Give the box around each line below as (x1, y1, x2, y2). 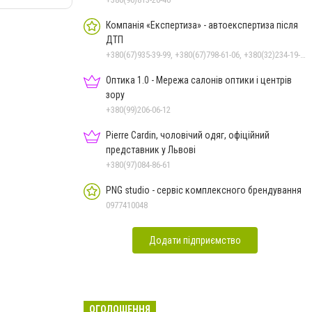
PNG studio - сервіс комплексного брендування (106, 184, 302, 196)
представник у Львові (162, 143, 196, 155)
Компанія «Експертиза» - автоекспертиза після (106, 19, 298, 31)
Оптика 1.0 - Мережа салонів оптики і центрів (106, 74, 292, 86)
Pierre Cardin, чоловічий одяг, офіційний (106, 129, 270, 141)
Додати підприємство (149, 234, 241, 246)
